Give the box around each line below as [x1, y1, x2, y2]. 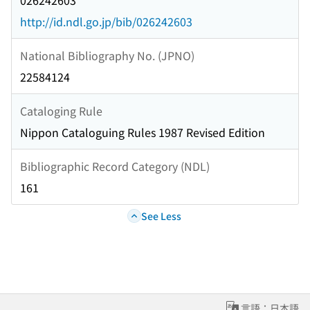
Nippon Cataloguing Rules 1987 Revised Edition [20, 124, 265, 141]
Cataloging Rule [20, 102, 102, 119]
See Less [140, 208, 181, 223]
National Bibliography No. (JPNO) [20, 46, 194, 64]
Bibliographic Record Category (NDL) [20, 157, 210, 174]
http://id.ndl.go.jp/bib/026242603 [20, 13, 192, 30]
